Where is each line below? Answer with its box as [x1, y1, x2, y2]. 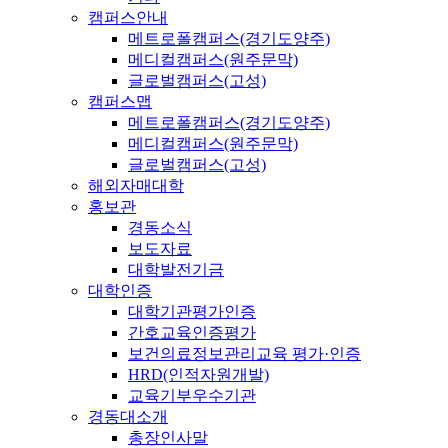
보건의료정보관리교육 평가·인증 [128, 345, 361, 363]
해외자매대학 [88, 177, 184, 195]
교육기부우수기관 [128, 387, 256, 405]
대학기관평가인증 [128, 303, 256, 321]
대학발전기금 [128, 261, 224, 279]
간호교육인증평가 [128, 324, 256, 342]
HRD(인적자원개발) [128, 366, 269, 384]
